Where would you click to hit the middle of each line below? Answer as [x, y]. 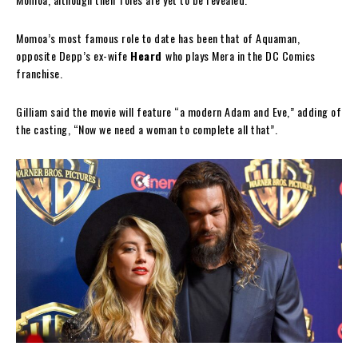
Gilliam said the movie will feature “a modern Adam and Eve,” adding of [179, 112]
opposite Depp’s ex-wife [73, 56]
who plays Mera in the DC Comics [241, 56]
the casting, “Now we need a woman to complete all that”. [147, 129]
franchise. [39, 74]
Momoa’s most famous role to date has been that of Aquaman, [158, 38]
